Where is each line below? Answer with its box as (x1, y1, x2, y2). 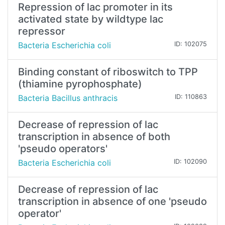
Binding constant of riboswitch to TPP (18, 66, 198, 78)
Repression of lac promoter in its (18, 1, 173, 14)
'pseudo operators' (18, 143, 107, 155)
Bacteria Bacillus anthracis (18, 93, 118, 103)
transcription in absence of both (18, 131, 170, 143)
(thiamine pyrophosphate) (18, 78, 142, 90)
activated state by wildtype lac (18, 13, 163, 26)
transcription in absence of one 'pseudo (18, 195, 207, 208)
